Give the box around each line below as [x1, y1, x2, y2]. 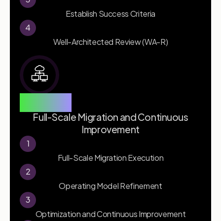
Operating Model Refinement [59, 180, 162, 191]
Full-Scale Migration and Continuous [33, 110, 188, 123]
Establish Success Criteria [65, 8, 156, 19]
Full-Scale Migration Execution [57, 152, 164, 163]
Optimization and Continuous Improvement [35, 208, 186, 219]
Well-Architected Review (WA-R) [53, 36, 168, 47]
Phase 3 [20, 93, 72, 112]
